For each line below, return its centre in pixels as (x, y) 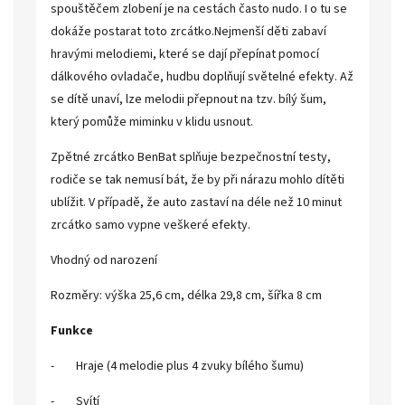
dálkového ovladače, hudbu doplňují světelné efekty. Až (202, 77)
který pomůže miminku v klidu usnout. (152, 122)
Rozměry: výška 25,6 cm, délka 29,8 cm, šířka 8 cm (186, 296)
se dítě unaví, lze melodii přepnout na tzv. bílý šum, (188, 99)
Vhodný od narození (104, 260)
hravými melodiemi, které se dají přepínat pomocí (185, 54)
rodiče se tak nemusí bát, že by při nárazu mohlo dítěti (198, 180)
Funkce (72, 331)
